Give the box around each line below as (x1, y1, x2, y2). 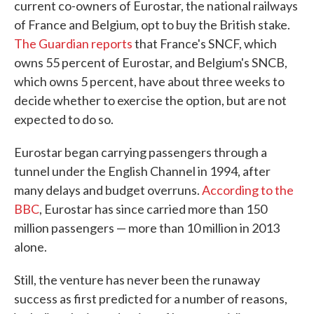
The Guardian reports (14, 36, 132, 52)
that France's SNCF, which (132, 36, 277, 52)
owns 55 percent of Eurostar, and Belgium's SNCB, (14, 55, 287, 71)
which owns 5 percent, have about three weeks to (14, 74, 285, 90)
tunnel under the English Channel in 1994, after (14, 163, 271, 179)
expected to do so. (14, 111, 114, 128)
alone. (14, 239, 47, 255)
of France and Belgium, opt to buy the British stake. (14, 17, 290, 33)
